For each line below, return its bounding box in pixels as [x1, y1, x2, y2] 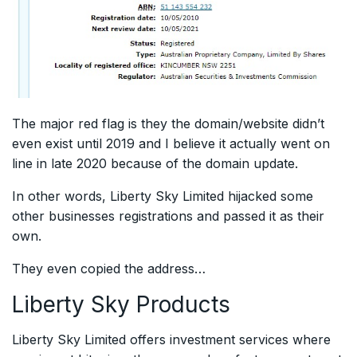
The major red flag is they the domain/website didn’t [12, 116, 324, 132]
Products [130, 291, 230, 319]
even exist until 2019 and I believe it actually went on [12, 135, 330, 152]
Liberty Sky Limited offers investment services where [12, 331, 331, 348]
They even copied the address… [12, 261, 206, 277]
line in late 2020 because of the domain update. [12, 155, 298, 172]
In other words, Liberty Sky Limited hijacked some [12, 188, 313, 205]
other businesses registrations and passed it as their [12, 208, 324, 225]
